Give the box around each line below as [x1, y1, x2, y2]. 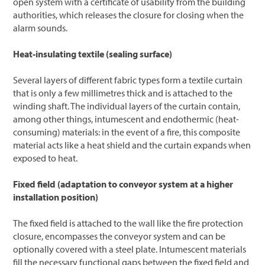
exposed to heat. [13, 151, 78, 164]
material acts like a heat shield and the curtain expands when [13, 138, 251, 151]
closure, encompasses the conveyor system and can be [13, 230, 226, 242]
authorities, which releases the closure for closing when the [13, 8, 244, 21]
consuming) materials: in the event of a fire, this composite [13, 125, 241, 138]
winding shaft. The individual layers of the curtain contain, [13, 99, 241, 112]
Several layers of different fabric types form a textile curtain [13, 73, 243, 86]
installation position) [13, 190, 99, 203]
